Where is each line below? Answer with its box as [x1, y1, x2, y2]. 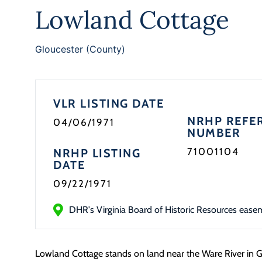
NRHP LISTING [53, 146, 140, 160]
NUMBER [187, 126, 241, 140]
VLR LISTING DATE [53, 96, 164, 111]
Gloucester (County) [35, 43, 125, 55]
